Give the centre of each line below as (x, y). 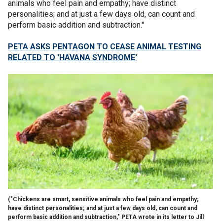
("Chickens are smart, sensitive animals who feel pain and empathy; (103, 199)
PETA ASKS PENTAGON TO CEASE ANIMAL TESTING (105, 46)
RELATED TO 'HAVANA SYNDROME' (73, 57)
